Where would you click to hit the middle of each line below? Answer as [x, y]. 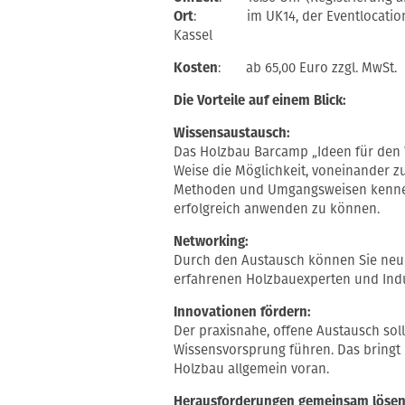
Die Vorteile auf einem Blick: [259, 101]
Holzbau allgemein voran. [251, 369]
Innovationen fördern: [242, 312]
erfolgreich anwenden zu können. [276, 209]
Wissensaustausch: [231, 133]
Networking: [211, 242]
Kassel [193, 36]
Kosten [195, 68]
